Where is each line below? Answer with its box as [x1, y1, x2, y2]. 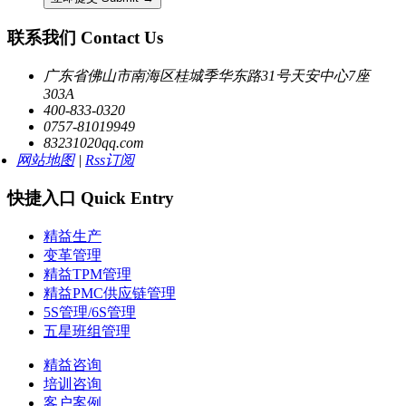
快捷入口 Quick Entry [7, 188, 174, 208]
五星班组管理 [43, 324, 130, 340]
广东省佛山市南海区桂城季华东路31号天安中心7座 [43, 67, 370, 83]
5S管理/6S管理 [43, 304, 136, 321]
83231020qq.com [43, 134, 144, 150]
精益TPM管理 [43, 266, 131, 283]
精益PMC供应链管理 [43, 285, 176, 302]
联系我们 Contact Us [7, 28, 163, 48]
